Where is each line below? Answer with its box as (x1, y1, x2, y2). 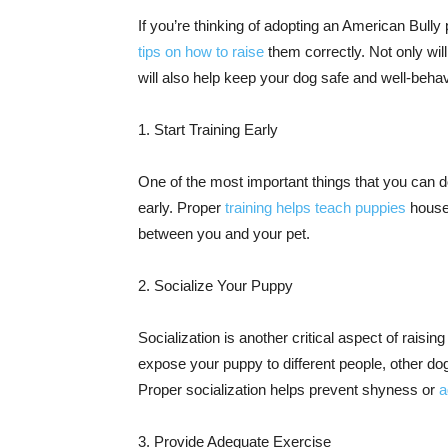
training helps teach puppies (225, 199, 406, 216)
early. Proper (138, 199, 225, 216)
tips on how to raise (138, 43, 264, 60)
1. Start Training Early (138, 121, 278, 138)
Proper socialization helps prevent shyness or (138, 381, 439, 398)
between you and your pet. (138, 225, 310, 242)
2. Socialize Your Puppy (138, 277, 293, 294)
